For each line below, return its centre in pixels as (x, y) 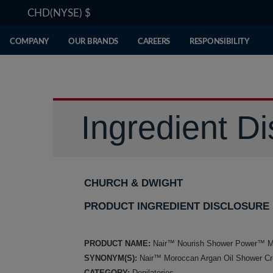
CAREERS (154, 42)
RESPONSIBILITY (219, 42)
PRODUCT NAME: (117, 243)
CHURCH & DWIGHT (133, 183)
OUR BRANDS (93, 42)
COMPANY (29, 42)
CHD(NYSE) (56, 13)
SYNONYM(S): (111, 258)
